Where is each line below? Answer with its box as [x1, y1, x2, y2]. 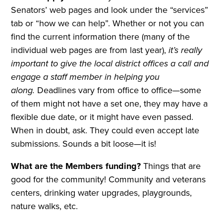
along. [11, 84, 38, 97]
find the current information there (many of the [11, 30, 190, 44]
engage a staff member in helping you [11, 70, 160, 84]
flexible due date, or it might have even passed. [11, 111, 194, 124]
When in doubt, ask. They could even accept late [11, 124, 200, 137]
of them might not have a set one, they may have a [11, 97, 208, 111]
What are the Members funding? [11, 160, 144, 173]
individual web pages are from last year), [11, 44, 169, 57]
